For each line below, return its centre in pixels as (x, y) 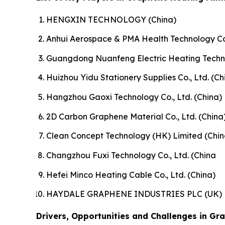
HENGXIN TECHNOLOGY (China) (111, 19)
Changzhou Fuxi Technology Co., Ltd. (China (131, 155)
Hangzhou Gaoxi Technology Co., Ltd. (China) (134, 97)
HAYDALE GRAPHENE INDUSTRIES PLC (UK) (134, 194)
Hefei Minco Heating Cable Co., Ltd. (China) (131, 175)
